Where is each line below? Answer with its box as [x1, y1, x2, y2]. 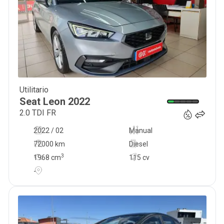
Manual [128, 126, 152, 134]
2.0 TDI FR [19, 108, 56, 117]
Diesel [128, 140, 148, 148]
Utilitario [19, 85, 48, 94]
